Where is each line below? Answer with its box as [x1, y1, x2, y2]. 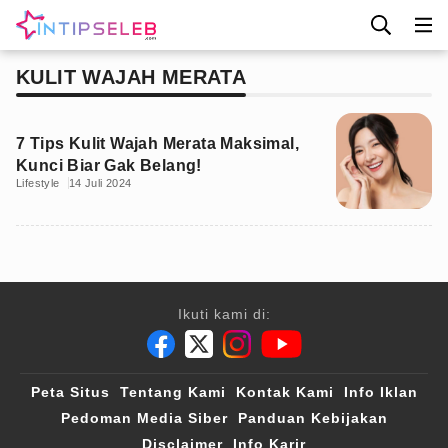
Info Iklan [343, 384, 418, 400]
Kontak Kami [235, 384, 334, 400]
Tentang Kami [119, 384, 226, 400]
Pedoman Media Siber [60, 410, 228, 426]
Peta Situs [30, 384, 110, 400]
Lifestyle [16, 177, 60, 189]
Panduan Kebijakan [237, 410, 388, 426]
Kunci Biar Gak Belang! [16, 157, 202, 174]
